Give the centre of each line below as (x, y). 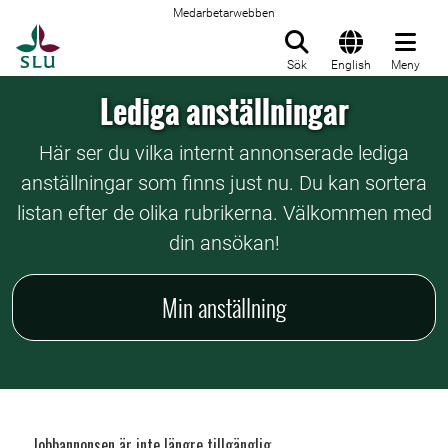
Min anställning (224, 307)
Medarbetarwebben (224, 13)
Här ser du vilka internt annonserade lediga (224, 153)
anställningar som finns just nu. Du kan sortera (224, 183)
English (351, 65)
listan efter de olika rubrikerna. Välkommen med (224, 213)
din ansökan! (224, 243)
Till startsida (109, 35)
